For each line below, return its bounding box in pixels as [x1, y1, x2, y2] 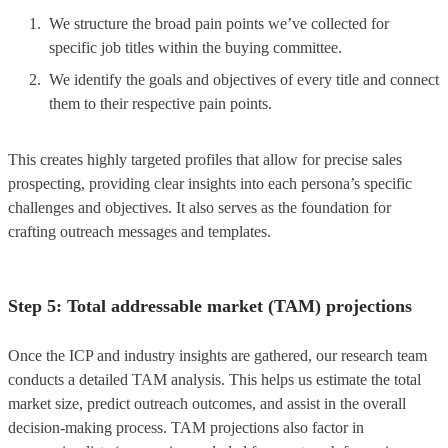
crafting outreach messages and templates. [8, 222, 271, 240]
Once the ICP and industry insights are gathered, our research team [8, 346, 427, 364]
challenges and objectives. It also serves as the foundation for [8, 198, 391, 216]
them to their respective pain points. [49, 94, 272, 112]
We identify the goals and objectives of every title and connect [49, 70, 439, 88]
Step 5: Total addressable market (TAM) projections [8, 295, 412, 316]
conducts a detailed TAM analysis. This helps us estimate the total [8, 370, 421, 388]
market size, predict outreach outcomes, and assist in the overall [8, 394, 406, 412]
